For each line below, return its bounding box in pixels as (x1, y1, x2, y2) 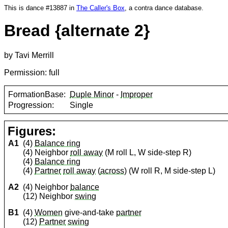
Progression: (8, 100, 54, 109)
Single (70, 100, 94, 109)
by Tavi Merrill (4, 51, 54, 60)
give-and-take (63, 208, 117, 217)
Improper (121, 90, 153, 99)
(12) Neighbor (23, 192, 75, 201)
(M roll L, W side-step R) (103, 148, 192, 157)
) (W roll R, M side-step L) (124, 166, 216, 176)
